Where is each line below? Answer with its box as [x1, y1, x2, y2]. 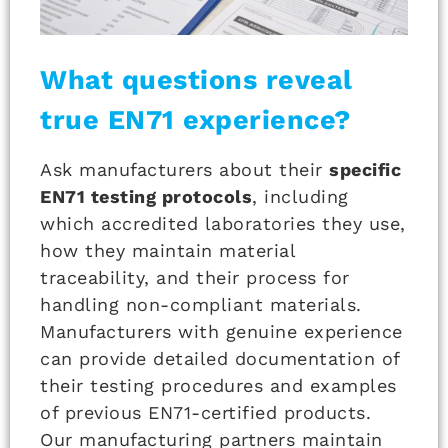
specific [329, 159, 401, 181]
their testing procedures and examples [40, 375, 397, 397]
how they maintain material [40, 240, 295, 262]
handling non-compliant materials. [40, 294, 362, 316]
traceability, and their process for [40, 267, 350, 289]
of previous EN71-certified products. [40, 402, 371, 424]
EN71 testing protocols [40, 186, 252, 208]
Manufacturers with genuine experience [40, 321, 403, 343]
